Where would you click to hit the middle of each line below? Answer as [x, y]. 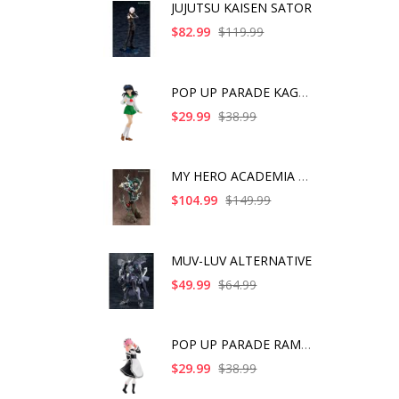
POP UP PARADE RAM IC [306, 345]
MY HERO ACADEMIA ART [304, 176]
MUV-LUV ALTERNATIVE [242, 260]
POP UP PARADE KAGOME [304, 92]
